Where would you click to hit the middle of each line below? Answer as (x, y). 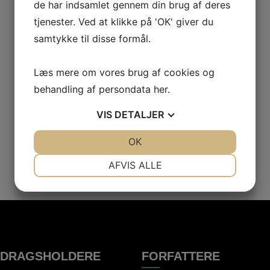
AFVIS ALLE (135, 165)
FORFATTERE (181, 256)
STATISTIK (183, 202)
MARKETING (87, 202)
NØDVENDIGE (87, 159)
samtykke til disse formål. (92, 39)
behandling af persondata (94, 89)
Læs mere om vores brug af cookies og (124, 72)
